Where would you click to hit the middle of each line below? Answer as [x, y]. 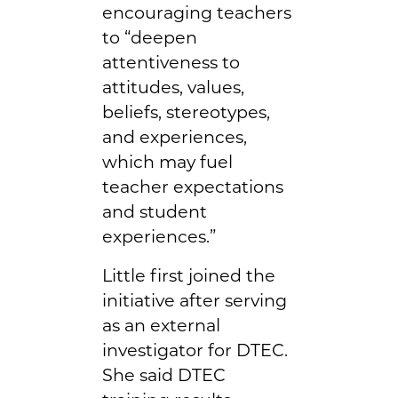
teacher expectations [193, 186]
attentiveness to [171, 62]
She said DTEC [164, 374]
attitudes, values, [173, 87]
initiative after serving [195, 300]
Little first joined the [189, 275]
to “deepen [150, 37]
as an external [161, 325]
